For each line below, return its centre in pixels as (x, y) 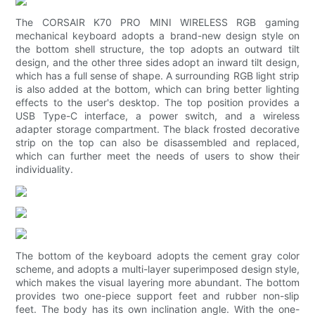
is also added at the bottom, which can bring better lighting (157, 89)
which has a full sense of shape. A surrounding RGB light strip (157, 76)
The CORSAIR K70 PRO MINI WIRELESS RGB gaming (157, 22)
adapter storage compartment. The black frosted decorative (157, 129)
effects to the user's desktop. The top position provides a (157, 103)
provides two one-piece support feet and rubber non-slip (157, 296)
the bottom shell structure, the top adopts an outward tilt (157, 49)
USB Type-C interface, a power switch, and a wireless (157, 116)
